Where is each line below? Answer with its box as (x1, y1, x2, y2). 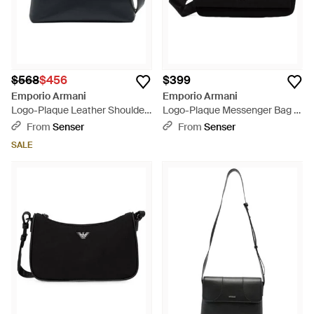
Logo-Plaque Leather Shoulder (11, 104, 148, 116)
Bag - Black (11, 118, 62, 130)
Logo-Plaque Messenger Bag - (163, 104, 298, 116)
